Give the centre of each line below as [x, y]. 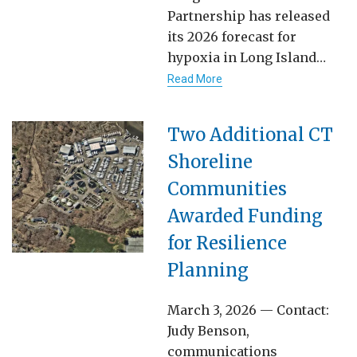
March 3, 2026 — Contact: [248, 310]
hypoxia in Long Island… [247, 57]
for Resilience [227, 243]
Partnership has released [249, 16]
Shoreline [210, 161]
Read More [195, 78]
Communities [227, 188]
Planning [208, 270]
